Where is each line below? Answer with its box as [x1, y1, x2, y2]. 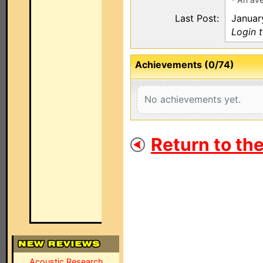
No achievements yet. [144, 93, 241, 105]
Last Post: [175, 12, 219, 24]
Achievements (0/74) [135, 59, 234, 70]
